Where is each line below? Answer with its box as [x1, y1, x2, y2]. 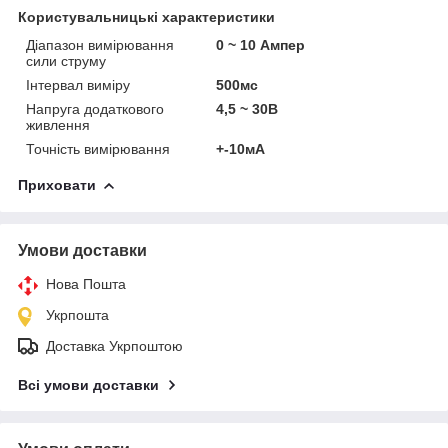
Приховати [18, 176, 96, 193]
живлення [26, 116, 90, 133]
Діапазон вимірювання [26, 36, 174, 53]
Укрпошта [46, 306, 109, 323]
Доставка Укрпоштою [46, 337, 183, 354]
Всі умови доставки [18, 376, 159, 393]
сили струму [26, 52, 106, 69]
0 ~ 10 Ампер [216, 36, 306, 53]
